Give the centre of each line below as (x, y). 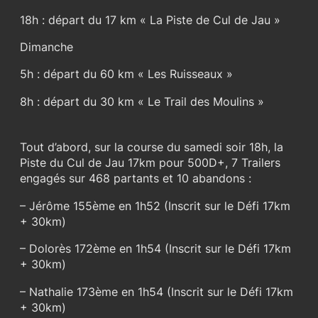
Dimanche (46, 46)
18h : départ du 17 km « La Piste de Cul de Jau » (150, 20)
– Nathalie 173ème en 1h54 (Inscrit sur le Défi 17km (157, 291)
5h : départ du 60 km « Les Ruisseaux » (126, 74)
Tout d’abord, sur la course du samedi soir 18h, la (152, 147)
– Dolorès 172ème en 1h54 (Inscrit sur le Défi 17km (155, 249)
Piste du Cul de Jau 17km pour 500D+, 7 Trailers (150, 163)
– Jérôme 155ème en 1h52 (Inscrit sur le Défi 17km (155, 205)
